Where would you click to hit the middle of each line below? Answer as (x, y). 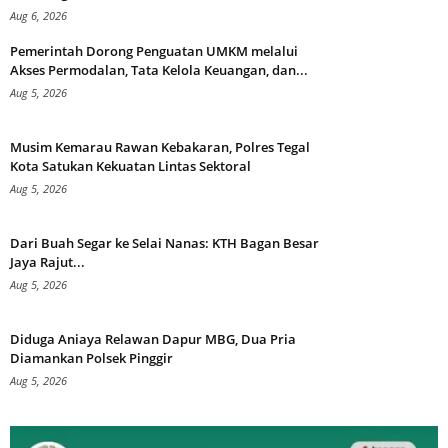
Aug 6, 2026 (38, 16)
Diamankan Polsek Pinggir (91, 358)
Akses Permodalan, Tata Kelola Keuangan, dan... (159, 70)
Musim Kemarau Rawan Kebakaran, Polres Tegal (160, 147)
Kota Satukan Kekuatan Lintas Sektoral (130, 166)
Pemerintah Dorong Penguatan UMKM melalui (154, 51)
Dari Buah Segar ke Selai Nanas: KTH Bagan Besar (164, 243)
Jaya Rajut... (47, 262)
